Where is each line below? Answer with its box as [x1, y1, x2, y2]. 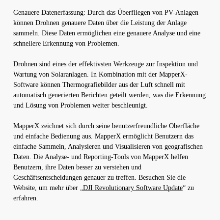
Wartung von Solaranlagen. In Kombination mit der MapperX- [13, 70, 188, 78]
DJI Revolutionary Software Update [82, 184, 183, 192]
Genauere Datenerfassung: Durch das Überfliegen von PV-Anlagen [13, 8, 198, 16]
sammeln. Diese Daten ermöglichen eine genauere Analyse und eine [13, 29, 200, 37]
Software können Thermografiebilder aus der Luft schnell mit [13, 81, 185, 88]
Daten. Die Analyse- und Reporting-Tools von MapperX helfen [13, 153, 188, 161]
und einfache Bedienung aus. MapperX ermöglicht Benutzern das [13, 132, 193, 140]
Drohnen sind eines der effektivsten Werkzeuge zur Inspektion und [13, 60, 198, 68]
